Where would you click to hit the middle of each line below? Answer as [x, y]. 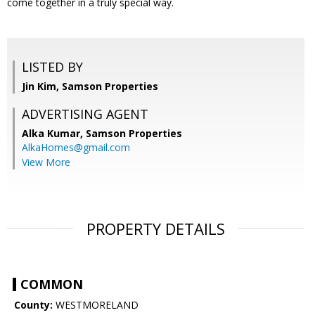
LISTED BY [52, 67]
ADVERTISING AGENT [85, 114]
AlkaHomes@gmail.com [76, 148]
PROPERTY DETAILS [156, 229]
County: [33, 305]
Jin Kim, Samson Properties [90, 86]
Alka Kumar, [54, 134]
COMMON [52, 284]
